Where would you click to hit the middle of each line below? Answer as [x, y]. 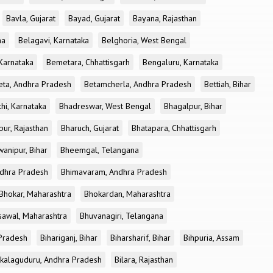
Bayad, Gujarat [94, 18]
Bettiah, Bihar [228, 84]
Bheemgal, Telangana [100, 150]
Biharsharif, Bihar [140, 238]
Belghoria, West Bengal [144, 40]
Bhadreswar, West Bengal [105, 106]
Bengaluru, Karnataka [181, 62]
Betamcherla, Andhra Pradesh [138, 84]
